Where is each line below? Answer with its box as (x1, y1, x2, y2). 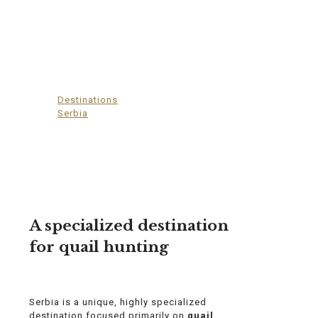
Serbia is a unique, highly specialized (29, 296, 207, 307)
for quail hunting (29, 237, 169, 256)
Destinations (57, 94, 118, 105)
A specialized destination (29, 216, 229, 235)
